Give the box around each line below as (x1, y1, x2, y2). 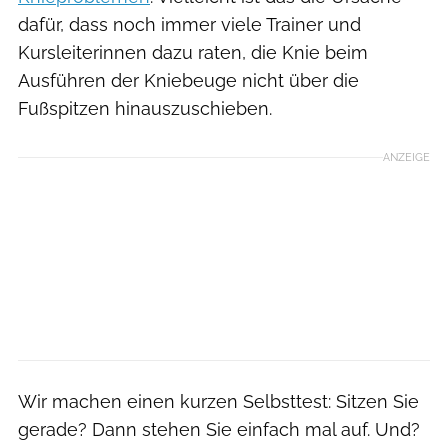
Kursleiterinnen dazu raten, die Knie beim (18, 41, 368, 63)
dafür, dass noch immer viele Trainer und (18, 13, 361, 35)
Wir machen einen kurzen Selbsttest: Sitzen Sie (18, 390, 419, 412)
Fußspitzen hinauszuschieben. (18, 97, 272, 119)
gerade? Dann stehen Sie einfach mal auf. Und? (18, 418, 420, 440)
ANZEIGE (383, 149, 430, 164)
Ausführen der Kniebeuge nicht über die (18, 69, 359, 91)
